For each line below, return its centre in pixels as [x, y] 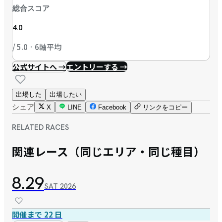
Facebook [111, 107]
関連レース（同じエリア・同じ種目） [109, 151]
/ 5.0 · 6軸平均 [37, 47]
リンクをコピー [165, 107]
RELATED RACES [40, 127]
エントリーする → [97, 66]
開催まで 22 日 [37, 214]
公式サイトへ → [39, 66]
